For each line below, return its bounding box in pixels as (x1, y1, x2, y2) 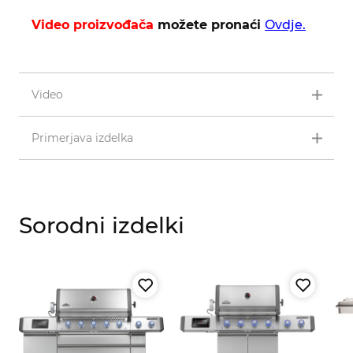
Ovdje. (265, 17, 306, 32)
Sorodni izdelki (19, 211, 184, 239)
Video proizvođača (32, 17, 154, 32)
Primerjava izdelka (32, 130, 133, 145)
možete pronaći (154, 17, 265, 32)
